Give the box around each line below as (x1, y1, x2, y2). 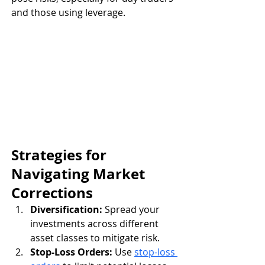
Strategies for (11, 145, 110, 166)
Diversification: (30, 203, 102, 216)
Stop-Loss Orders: (30, 245, 112, 259)
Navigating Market (11, 164, 148, 185)
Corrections (11, 183, 93, 203)
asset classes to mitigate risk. (30, 231, 160, 245)
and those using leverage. (11, 5, 125, 19)
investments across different (30, 217, 161, 231)
